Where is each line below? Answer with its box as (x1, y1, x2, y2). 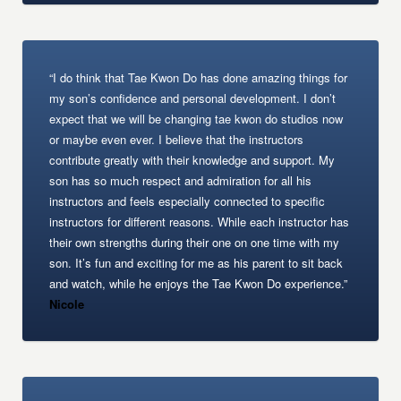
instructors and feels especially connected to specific (49, 192, 326, 209)
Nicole (49, 295, 85, 312)
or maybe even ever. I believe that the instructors (49, 131, 304, 148)
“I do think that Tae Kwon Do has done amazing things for (49, 69, 348, 86)
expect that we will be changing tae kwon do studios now (49, 110, 344, 127)
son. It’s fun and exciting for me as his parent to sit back (49, 254, 344, 271)
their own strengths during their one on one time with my (49, 234, 340, 251)
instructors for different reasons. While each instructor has (49, 213, 350, 230)
